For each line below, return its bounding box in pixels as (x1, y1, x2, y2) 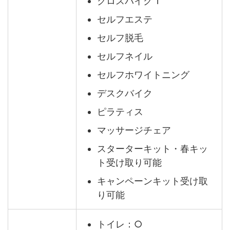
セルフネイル (97, 50, 152, 62)
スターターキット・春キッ (97, 143, 208, 154)
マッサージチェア (97, 124, 171, 136)
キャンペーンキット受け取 (97, 175, 208, 186)
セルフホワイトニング (97, 69, 189, 80)
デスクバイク (97, 87, 152, 99)
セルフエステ (97, 13, 152, 25)
